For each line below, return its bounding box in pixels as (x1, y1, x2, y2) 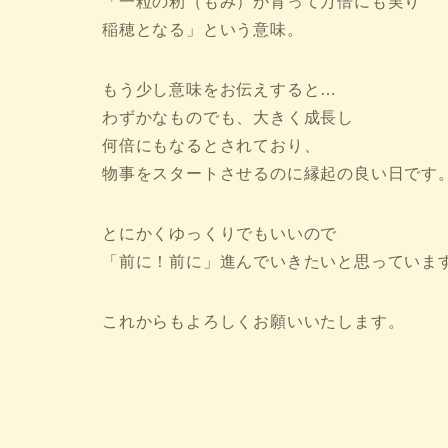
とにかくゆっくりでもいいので (102, 225, 338, 243)
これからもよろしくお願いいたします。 (102, 313, 405, 331)
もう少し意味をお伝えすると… (102, 81, 338, 99)
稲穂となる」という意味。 (102, 21, 304, 39)
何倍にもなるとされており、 (102, 137, 321, 155)
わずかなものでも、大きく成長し (102, 109, 355, 127)
